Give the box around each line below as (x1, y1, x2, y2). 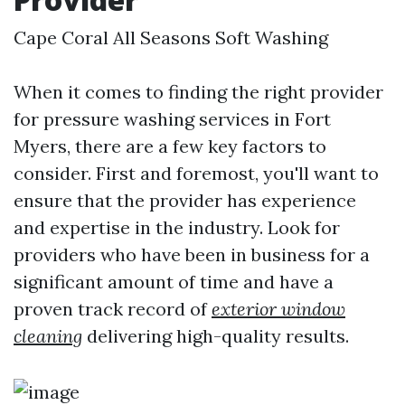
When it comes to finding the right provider (14, 80, 383, 103)
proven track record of (14, 297, 212, 320)
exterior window (212, 297, 345, 320)
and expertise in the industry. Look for (14, 216, 340, 239)
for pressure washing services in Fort (14, 108, 331, 130)
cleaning (14, 325, 82, 347)
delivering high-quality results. (82, 325, 349, 347)
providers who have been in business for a (14, 243, 370, 266)
